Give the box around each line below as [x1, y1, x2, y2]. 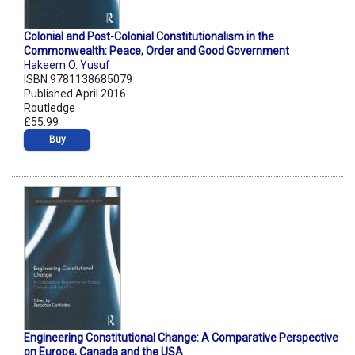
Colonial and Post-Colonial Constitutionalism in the [24, 30, 274, 44]
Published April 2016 [24, 87, 126, 101]
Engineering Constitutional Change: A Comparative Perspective [24, 331, 338, 345]
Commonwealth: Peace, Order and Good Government [24, 44, 289, 58]
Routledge [24, 101, 75, 115]
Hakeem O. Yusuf [24, 59, 110, 72]
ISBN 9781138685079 [24, 73, 132, 86]
